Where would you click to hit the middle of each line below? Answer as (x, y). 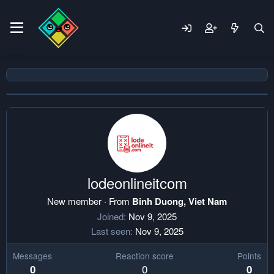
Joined (110, 216)
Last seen (110, 231)
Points (249, 256)
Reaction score (145, 256)
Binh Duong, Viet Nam (180, 201)
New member (74, 201)
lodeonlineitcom (137, 183)
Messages (32, 256)
